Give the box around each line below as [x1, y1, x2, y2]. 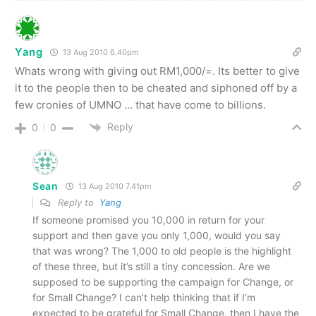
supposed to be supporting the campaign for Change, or [32, 276, 293, 288]
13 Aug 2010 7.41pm [75, 181, 152, 192]
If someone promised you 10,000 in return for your [32, 214, 265, 226]
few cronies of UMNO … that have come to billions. [15, 98, 266, 112]
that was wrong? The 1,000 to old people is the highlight [32, 245, 291, 257]
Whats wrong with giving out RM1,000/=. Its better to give [15, 64, 300, 78]
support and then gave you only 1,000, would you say [32, 229, 281, 242]
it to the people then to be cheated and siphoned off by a [15, 81, 297, 95]
